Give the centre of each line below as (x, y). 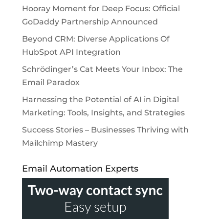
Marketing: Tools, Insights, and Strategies (103, 113)
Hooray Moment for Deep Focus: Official (101, 9)
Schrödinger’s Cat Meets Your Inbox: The (102, 69)
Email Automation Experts (80, 169)
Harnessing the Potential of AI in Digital (100, 100)
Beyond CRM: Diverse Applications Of (96, 39)
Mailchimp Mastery (60, 143)
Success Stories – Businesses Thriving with (105, 130)
